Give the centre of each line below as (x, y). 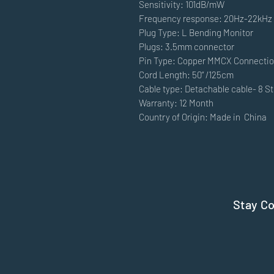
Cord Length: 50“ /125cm (186, 75)
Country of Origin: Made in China (203, 117)
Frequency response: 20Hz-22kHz (206, 18)
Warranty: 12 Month (176, 103)
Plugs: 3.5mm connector (187, 46)
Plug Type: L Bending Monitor (196, 32)
